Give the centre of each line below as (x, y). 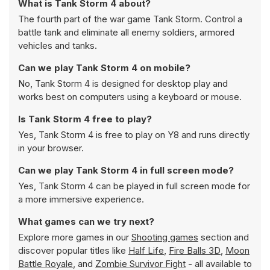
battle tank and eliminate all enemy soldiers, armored (126, 32)
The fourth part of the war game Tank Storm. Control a (130, 19)
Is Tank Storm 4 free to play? (85, 119)
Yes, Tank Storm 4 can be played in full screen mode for (134, 186)
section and (224, 237)
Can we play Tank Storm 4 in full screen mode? (126, 170)
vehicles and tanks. (58, 46)
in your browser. (51, 148)
